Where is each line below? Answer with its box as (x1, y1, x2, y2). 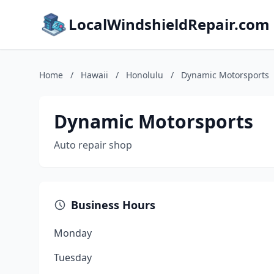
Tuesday (54, 251, 92, 264)
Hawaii (81, 69, 108, 81)
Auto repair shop (54, 138, 132, 152)
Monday (54, 226, 92, 240)
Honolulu (126, 69, 163, 81)
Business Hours (71, 198, 155, 212)
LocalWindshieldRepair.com (68, 14, 270, 34)
